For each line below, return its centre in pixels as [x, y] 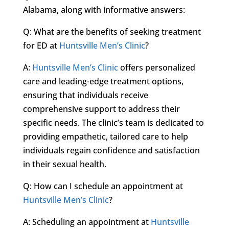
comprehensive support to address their [101, 109]
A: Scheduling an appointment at [87, 222]
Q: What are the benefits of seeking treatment [112, 31]
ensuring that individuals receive [85, 95]
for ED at [41, 45]
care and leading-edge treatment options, [103, 81]
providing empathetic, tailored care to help [105, 136]
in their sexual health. [64, 164]
